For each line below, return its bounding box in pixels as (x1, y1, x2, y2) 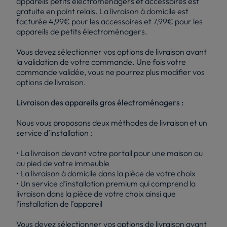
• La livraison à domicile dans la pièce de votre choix (16, 168, 196, 178)
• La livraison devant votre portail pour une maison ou (16, 147, 203, 158)
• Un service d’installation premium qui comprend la (16, 178, 196, 188)
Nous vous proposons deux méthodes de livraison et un (16, 117, 207, 128)
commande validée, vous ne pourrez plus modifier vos (16, 66, 205, 77)
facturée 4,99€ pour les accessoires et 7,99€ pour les (16, 16, 203, 26)
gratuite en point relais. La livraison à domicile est (16, 6, 188, 16)
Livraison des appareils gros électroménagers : (16, 97, 183, 107)
